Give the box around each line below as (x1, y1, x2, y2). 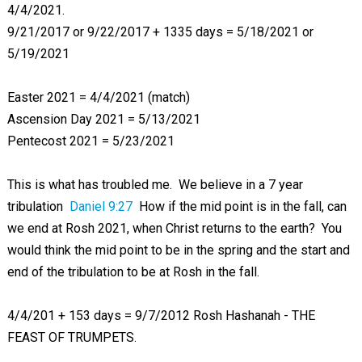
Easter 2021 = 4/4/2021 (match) (6, 90, 190, 105)
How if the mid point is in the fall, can (132, 199, 347, 214)
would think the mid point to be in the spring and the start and (6, 242, 350, 258)
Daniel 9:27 (69, 199, 133, 214)
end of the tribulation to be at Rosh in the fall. (6, 264, 259, 280)
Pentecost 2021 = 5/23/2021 (6, 133, 175, 149)
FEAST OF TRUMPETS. (6, 330, 137, 345)
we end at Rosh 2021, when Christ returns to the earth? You (6, 221, 342, 236)
